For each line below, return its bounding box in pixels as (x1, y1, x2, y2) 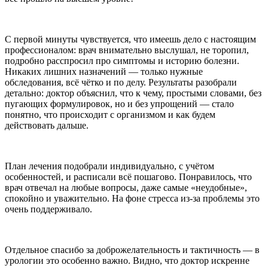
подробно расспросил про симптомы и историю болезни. (5, 56, 239, 66)
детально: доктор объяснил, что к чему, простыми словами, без (5, 88, 261, 99)
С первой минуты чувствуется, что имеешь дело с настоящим (5, 34, 256, 45)
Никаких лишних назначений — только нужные (5, 66, 203, 77)
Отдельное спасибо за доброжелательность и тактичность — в (5, 245, 260, 255)
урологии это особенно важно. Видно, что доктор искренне (5, 255, 249, 266)
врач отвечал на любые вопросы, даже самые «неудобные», (5, 182, 247, 193)
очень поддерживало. (5, 204, 92, 215)
